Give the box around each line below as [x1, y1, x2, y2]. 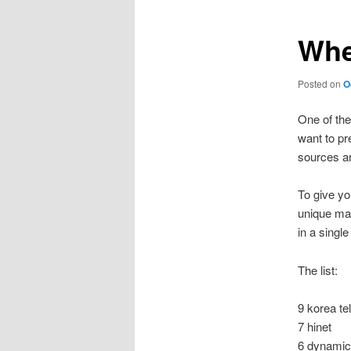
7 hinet [297, 318, 331, 335]
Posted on [297, 76, 343, 90]
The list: [297, 261, 338, 278]
